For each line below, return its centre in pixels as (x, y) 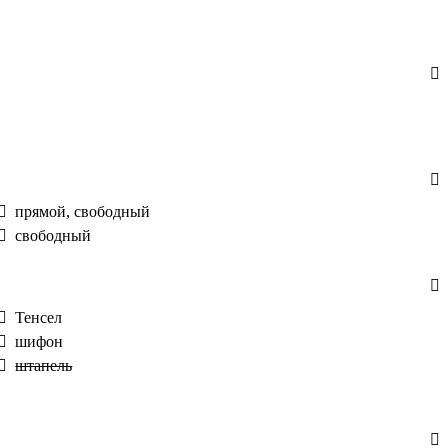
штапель (44, 366)
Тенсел (41, 318)
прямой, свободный (85, 212)
